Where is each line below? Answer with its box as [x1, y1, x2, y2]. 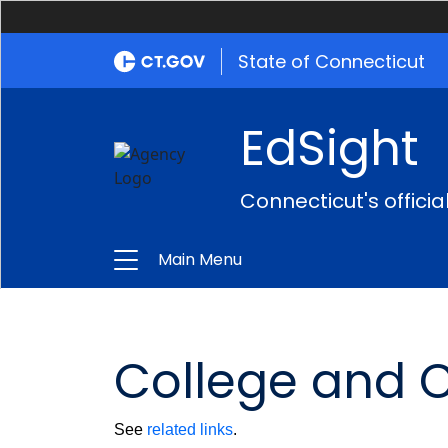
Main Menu [158, 248, 242, 271]
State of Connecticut [238, 49, 425, 74]
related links [147, 421, 233, 438]
